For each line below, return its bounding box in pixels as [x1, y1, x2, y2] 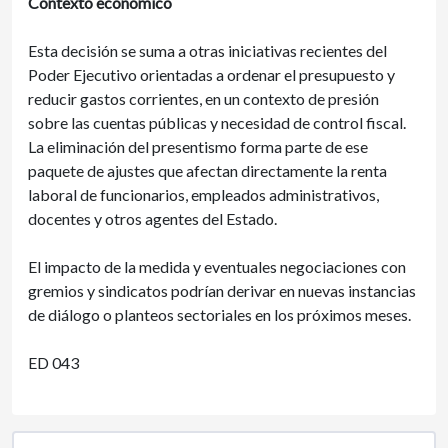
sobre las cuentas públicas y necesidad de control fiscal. [28, 113, 406, 132]
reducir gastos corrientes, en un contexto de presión [28, 89, 379, 108]
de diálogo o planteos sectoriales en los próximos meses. [28, 305, 411, 324]
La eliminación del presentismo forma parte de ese [28, 137, 368, 156]
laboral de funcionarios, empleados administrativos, [28, 185, 379, 204]
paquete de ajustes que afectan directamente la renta [28, 161, 387, 180]
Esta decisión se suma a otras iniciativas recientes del [28, 41, 387, 60]
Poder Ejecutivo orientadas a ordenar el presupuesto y [28, 65, 395, 84]
